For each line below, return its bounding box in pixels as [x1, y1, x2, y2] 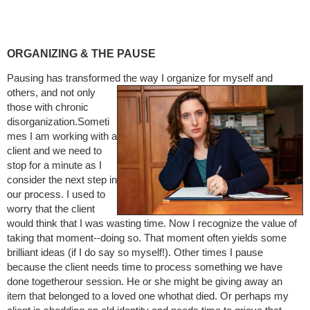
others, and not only [7, 86, 95, 99]
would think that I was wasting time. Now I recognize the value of [7, 217, 297, 230]
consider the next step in [7, 174, 117, 186]
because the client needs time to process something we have [7, 261, 282, 273]
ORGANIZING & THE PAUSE [7, 48, 156, 60]
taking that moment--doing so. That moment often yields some [7, 232, 286, 244]
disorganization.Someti [7, 116, 109, 128]
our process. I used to [7, 188, 105, 201]
